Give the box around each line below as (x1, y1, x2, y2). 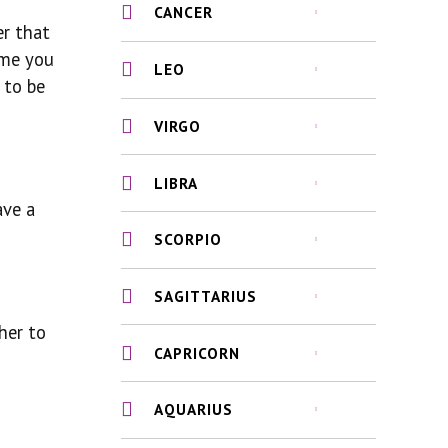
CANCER (154, 2, 214, 23)
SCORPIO (154, 229, 223, 250)
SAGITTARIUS (154, 286, 258, 307)
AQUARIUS (154, 399, 234, 420)
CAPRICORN (154, 342, 241, 363)
